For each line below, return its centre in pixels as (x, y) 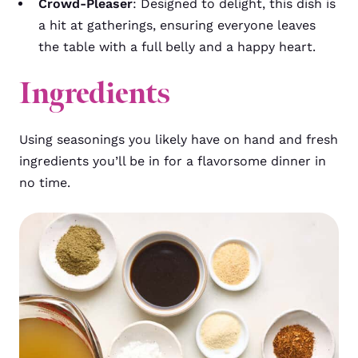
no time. (45, 183)
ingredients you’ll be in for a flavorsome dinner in (173, 161)
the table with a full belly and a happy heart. (177, 47)
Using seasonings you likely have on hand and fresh (179, 139)
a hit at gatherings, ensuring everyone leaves (177, 25)
